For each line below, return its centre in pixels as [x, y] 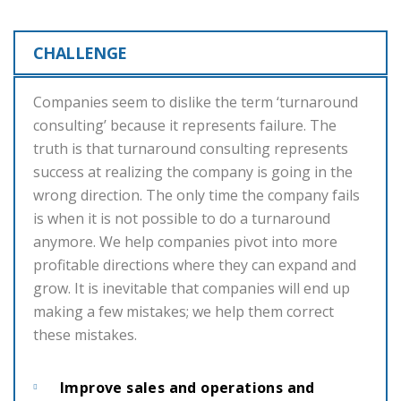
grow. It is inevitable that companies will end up [192, 288]
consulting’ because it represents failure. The [185, 125]
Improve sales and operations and [188, 388]
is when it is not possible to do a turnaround [182, 218]
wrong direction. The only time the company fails [196, 195]
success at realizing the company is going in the [193, 172]
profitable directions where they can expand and [195, 265]
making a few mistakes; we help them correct [183, 311]
